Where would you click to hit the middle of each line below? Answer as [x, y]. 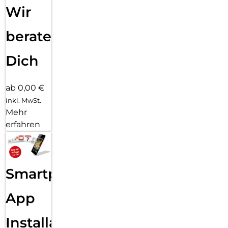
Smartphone [50, 174]
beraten [33, 37]
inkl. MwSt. [23, 100]
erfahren [23, 124]
